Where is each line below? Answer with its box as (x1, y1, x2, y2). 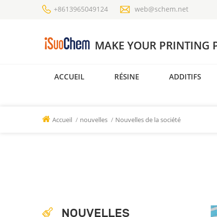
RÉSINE (114, 71, 139, 81)
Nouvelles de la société (115, 115, 181, 124)
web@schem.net (135, 4, 188, 14)
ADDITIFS (169, 71, 201, 81)
